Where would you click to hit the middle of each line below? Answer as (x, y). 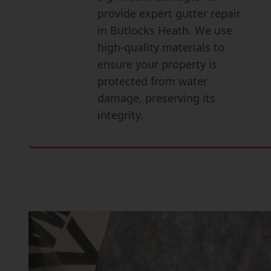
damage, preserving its (157, 98)
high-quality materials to (161, 47)
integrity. (121, 115)
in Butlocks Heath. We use (165, 30)
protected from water (153, 81)
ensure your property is (158, 64)
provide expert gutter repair (169, 13)
